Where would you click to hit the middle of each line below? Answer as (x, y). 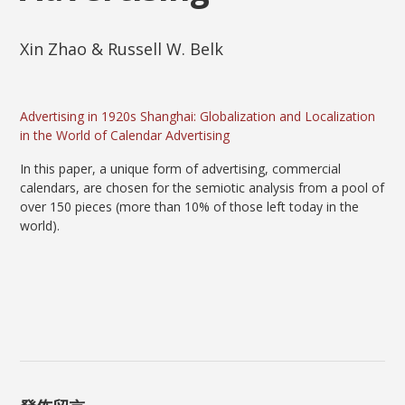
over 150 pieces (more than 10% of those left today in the (190, 207)
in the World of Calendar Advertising (125, 135)
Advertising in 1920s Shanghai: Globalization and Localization (198, 116)
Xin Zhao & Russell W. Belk (122, 49)
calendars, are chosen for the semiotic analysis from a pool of (202, 188)
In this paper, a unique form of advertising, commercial (181, 169)
